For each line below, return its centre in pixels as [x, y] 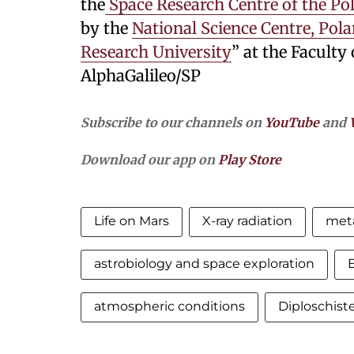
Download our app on [149, 160]
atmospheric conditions [169, 306]
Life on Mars [132, 221]
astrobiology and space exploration [204, 264]
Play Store [250, 160]
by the [106, 28]
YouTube [292, 122]
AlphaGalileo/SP [141, 75]
